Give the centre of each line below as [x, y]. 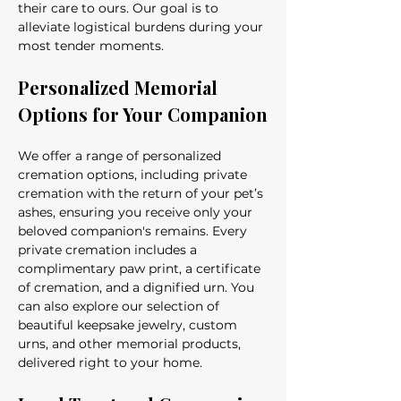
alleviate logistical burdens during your [142, 27]
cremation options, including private [134, 175]
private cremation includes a [109, 250]
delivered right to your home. [110, 363]
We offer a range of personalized [121, 156]
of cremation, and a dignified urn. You [138, 287]
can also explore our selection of [120, 306]
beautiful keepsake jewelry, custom [129, 325]
